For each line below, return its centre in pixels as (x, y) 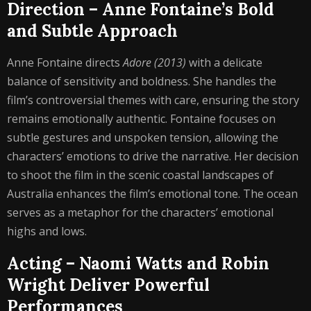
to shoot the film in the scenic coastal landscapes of (140, 175)
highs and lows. (47, 231)
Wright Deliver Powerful (108, 285)
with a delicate (224, 62)
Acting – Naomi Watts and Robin (138, 263)
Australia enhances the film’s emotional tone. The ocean (152, 194)
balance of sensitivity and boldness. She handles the (142, 81)
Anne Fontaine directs (65, 62)
